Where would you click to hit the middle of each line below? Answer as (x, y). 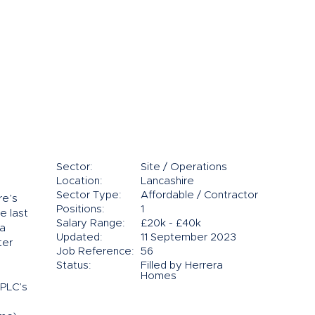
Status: (73, 265)
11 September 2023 (188, 237)
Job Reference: (95, 251)
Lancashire (167, 181)
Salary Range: (91, 223)
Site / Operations (184, 167)
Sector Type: (89, 195)
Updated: (79, 237)
